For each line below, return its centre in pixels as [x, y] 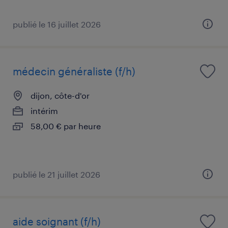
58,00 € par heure [66, 126]
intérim [44, 110]
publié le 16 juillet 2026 [57, 24]
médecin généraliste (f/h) [74, 71]
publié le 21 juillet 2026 [56, 174]
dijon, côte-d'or [60, 95]
